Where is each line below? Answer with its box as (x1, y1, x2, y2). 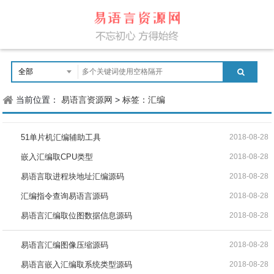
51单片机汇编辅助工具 (21, 133, 102, 142)
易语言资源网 (61, 95, 113, 105)
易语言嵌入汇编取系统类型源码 (21, 260, 133, 269)
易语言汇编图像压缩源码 (21, 240, 109, 250)
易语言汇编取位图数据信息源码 (21, 211, 133, 220)
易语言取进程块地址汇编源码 (21, 172, 125, 181)
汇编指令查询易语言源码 (21, 191, 109, 201)
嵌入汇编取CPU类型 (21, 152, 94, 161)
